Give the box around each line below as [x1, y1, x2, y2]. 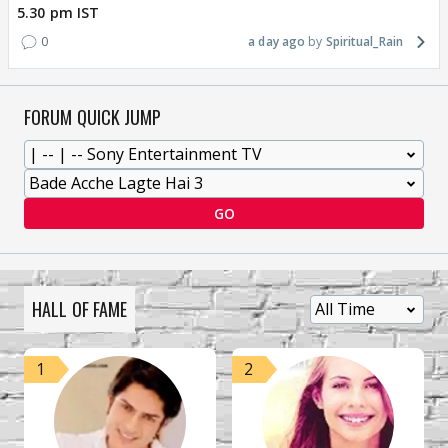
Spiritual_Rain [325, 33, 403, 50]
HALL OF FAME [32, 296, 128, 322]
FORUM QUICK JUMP [24, 104, 162, 130]
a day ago [248, 33, 306, 50]
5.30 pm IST [17, 3, 100, 22]
